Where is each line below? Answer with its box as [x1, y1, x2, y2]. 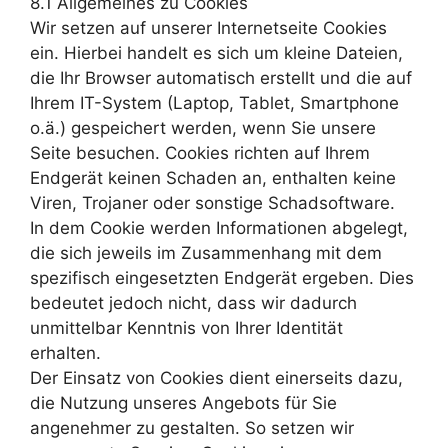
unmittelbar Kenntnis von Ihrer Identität [30, 317, 343, 338]
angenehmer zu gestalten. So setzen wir [30, 417, 354, 438]
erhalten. [30, 342, 101, 363]
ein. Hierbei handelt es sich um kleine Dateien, [30, 42, 403, 63]
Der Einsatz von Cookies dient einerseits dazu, [30, 367, 403, 388]
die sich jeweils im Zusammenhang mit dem [30, 242, 382, 263]
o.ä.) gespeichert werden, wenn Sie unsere [30, 117, 376, 138]
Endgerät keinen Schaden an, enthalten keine [30, 167, 396, 188]
